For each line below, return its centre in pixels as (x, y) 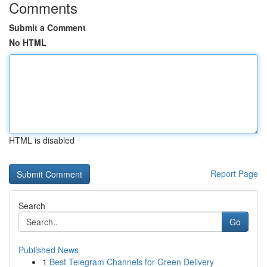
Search (32, 206)
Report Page (234, 173)
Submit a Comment (47, 27)
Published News (49, 250)
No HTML (28, 42)
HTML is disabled (42, 140)
